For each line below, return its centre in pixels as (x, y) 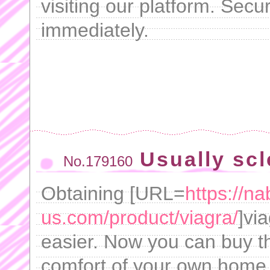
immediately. (95, 30)
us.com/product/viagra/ (140, 218)
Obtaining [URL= (113, 193)
